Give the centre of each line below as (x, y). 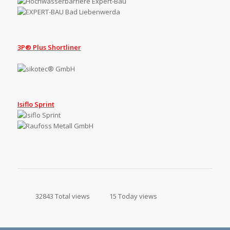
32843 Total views (62, 196)
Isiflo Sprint (36, 104)
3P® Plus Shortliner (49, 47)
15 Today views (133, 196)
